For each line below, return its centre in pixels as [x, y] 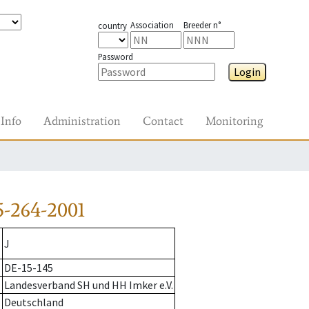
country [112, 26]
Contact [163, 121]
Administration [82, 121]
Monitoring [234, 121]
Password [115, 57]
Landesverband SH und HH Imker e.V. [89, 285]
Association [152, 25]
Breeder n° [202, 25]
